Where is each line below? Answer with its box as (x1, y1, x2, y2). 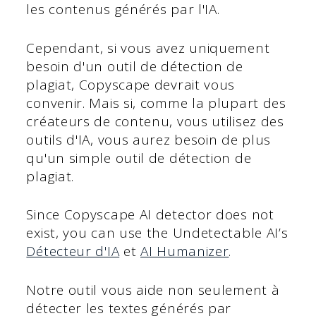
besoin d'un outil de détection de (26, 56, 243, 75)
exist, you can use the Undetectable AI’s (26, 224, 288, 243)
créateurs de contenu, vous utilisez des (26, 111, 284, 130)
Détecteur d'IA (26, 242, 120, 261)
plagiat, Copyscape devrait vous (26, 75, 236, 94)
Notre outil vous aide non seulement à (26, 280, 280, 299)
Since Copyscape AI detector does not (26, 205, 274, 224)
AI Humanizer (140, 242, 229, 261)
